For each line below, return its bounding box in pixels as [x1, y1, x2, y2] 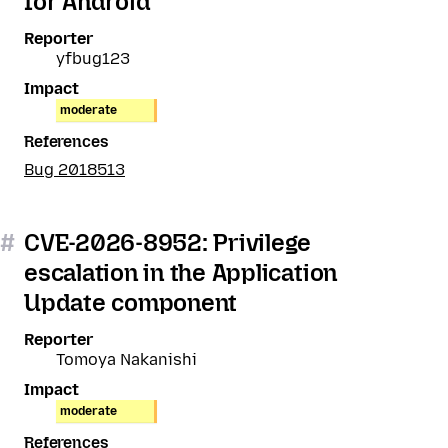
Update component [24, 288, 238, 317]
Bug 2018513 [24, 160, 125, 179]
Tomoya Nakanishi [56, 350, 197, 369]
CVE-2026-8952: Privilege [24, 228, 312, 257]
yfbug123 [56, 49, 130, 68]
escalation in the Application [24, 258, 338, 287]
